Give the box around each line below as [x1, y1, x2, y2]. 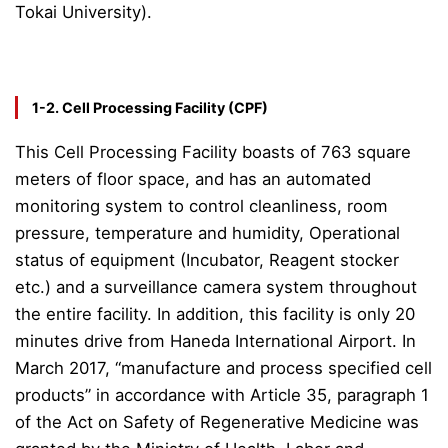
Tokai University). [15, 2, 152, 23]
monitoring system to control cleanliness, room [15, 196, 388, 217]
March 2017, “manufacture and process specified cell [15, 358, 432, 379]
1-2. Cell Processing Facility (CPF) [32, 99, 269, 117]
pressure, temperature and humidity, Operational [15, 223, 400, 244]
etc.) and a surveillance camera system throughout [15, 277, 417, 298]
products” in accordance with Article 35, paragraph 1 [15, 385, 429, 406]
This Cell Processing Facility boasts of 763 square [15, 142, 411, 163]
